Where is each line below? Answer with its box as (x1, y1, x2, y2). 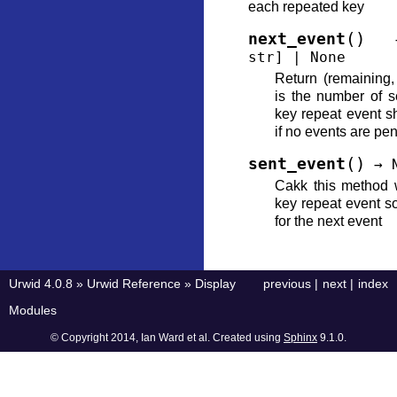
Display (195, 276, 236, 291)
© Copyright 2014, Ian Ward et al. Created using (51, 331, 284, 344)
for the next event (275, 214, 382, 229)
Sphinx (284, 331, 317, 344)
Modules (9, 303, 57, 317)
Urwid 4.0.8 (9, 276, 73, 291)
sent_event (248, 155, 346, 173)
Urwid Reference (87, 276, 181, 291)
